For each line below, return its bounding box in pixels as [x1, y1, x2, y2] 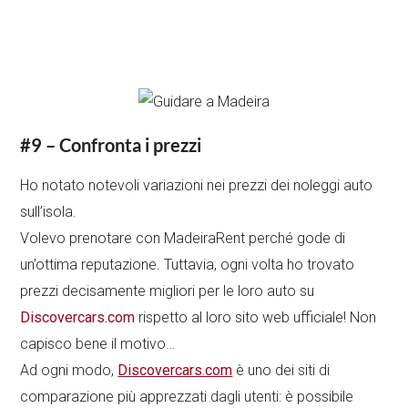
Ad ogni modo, [20, 361, 118, 379]
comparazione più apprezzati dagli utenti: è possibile [20, 387, 354, 405]
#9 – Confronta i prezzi [20, 133, 202, 156]
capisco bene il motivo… [20, 334, 176, 352]
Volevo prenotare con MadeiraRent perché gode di [20, 229, 346, 247]
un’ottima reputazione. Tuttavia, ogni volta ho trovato [20, 255, 355, 273]
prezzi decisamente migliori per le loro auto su [20, 281, 315, 300]
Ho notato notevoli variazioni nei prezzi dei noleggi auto [20, 176, 373, 194]
